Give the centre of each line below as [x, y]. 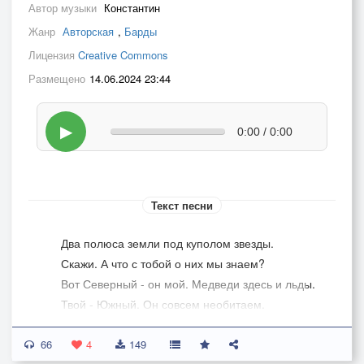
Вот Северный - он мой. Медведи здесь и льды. [188, 284]
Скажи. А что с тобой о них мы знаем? [163, 263]
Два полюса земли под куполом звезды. [167, 243]
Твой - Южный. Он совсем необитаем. [163, 304]
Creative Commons [123, 55]
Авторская [88, 31]
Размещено [57, 78]
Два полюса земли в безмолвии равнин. [168, 344]
